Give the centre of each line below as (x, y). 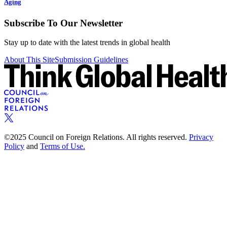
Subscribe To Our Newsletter (63, 23)
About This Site (29, 60)
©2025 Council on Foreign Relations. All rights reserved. (96, 137)
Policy (14, 146)
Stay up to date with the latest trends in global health (87, 43)
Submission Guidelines (91, 60)
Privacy (201, 137)
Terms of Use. (63, 146)
